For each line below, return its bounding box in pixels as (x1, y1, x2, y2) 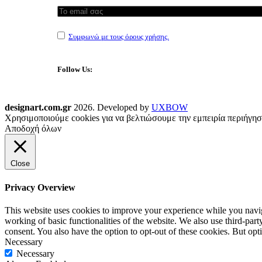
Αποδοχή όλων (5, 123, 61, 134)
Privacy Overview (5, 182, 75, 192)
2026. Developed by (74, 102, 151, 113)
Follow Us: (57, 65, 92, 74)
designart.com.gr (5, 102, 71, 113)
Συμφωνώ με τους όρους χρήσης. (68, 32, 169, 42)
